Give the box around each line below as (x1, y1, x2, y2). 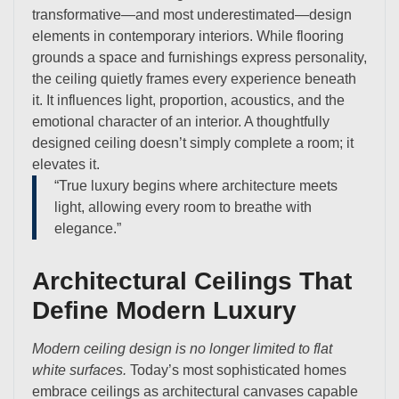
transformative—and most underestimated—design (32, 6, 352, 22)
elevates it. (32, 156, 100, 172)
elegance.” (54, 220, 121, 236)
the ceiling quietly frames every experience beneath (32, 70, 356, 86)
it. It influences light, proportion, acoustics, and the (32, 92, 345, 108)
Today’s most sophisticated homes (126, 362, 346, 378)
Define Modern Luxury (32, 296, 297, 324)
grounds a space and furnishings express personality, (32, 49, 367, 65)
